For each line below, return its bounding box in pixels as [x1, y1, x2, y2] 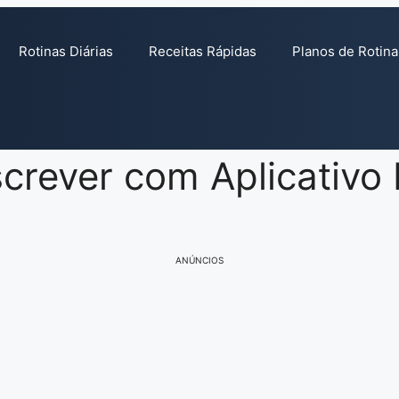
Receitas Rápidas [148, 43, 256, 60]
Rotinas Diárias [18, 43, 113, 60]
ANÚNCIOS [175, 255, 224, 266]
